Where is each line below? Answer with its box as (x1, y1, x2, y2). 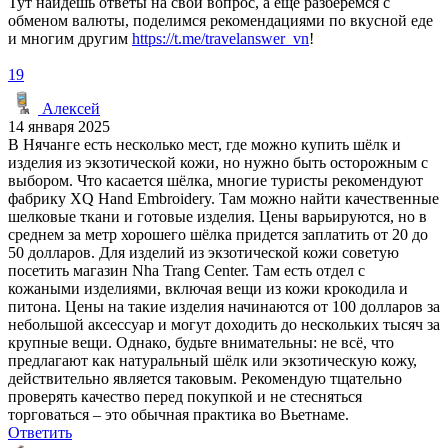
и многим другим (8, 29, 132, 47)
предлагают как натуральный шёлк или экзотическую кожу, (8, 351, 417, 369)
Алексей (38, 99, 100, 117)
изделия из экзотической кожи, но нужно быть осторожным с (8, 153, 428, 171)
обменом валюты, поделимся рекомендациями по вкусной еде (8, 11, 433, 29)
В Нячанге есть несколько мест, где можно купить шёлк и (8, 135, 401, 153)
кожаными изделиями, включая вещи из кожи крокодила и (8, 279, 408, 297)
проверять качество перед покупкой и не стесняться (8, 387, 362, 405)
